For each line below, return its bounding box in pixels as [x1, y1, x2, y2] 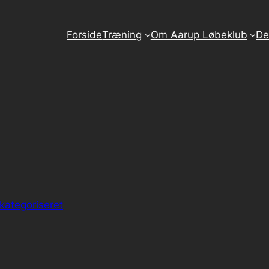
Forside [67, 29, 103, 41]
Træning [102, 29, 142, 41]
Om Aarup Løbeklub [150, 29, 247, 41]
